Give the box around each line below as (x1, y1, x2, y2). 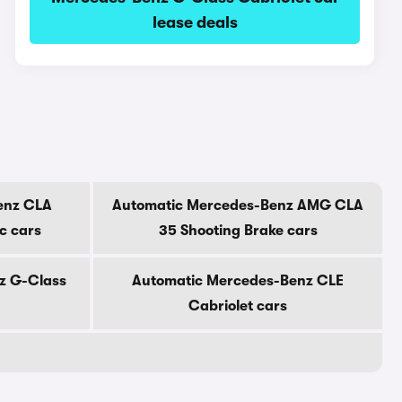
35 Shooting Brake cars (158, 223, 318, 239)
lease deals (152, 13, 238, 31)
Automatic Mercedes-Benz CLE (132, 273, 344, 289)
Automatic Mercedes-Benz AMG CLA (112, 197, 363, 214)
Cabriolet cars (188, 298, 287, 314)
